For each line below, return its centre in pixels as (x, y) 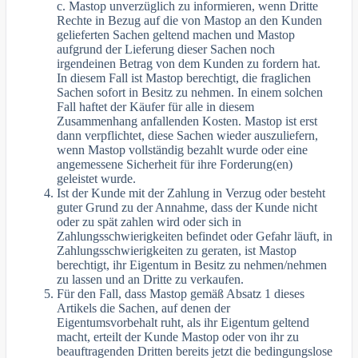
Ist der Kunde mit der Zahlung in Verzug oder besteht (191, 193)
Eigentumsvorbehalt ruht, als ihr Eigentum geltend (183, 322)
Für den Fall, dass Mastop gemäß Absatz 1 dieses (181, 293)
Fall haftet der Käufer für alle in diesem (156, 106)
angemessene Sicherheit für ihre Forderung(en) (175, 164)
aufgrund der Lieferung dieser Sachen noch (166, 49)
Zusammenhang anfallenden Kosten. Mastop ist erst (187, 121)
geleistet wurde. (97, 178)
